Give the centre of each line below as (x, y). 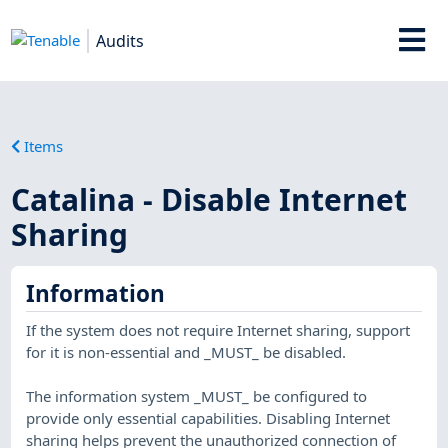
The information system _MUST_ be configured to (197, 395)
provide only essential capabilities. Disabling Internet (208, 417)
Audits (120, 40)
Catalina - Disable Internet (209, 199)
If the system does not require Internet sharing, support (218, 329)
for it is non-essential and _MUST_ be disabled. (186, 351)
